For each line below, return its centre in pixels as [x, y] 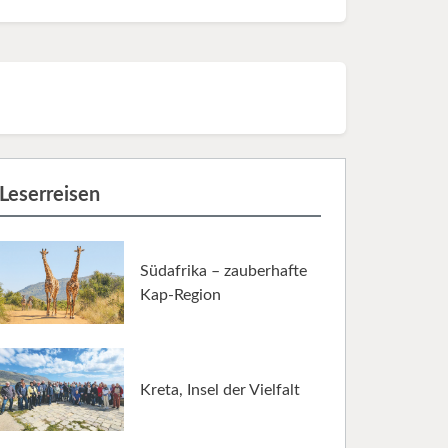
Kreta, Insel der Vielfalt [220, 389]
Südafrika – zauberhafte [223, 270]
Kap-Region [180, 294]
